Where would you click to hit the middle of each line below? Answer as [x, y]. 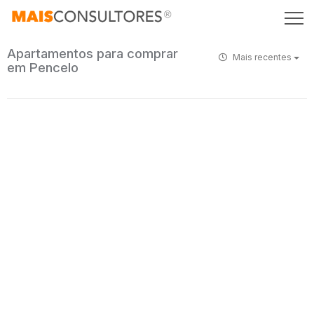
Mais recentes [262, 57]
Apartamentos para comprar [93, 54]
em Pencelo [43, 68]
